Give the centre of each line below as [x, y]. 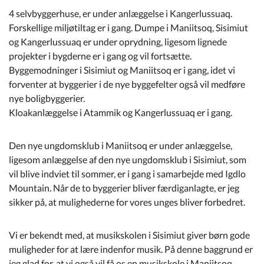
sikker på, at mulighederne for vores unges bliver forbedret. [127, 202]
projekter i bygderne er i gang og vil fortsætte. [100, 55]
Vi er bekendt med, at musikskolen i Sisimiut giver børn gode [129, 235]
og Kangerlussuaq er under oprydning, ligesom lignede [118, 41]
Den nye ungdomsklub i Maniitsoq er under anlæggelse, [121, 145]
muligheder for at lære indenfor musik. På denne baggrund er [131, 249]
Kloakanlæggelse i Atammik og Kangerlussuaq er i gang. [121, 112]
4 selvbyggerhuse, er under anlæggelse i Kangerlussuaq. [121, 13]
